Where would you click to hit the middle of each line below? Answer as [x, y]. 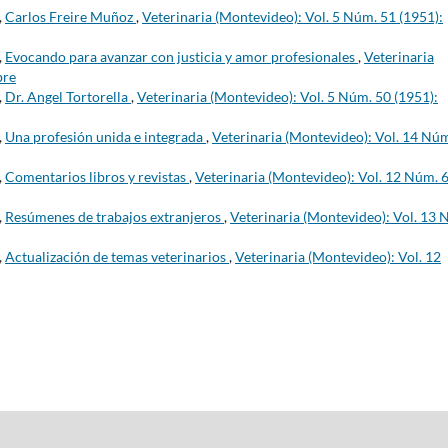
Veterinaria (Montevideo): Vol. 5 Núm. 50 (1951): [287, 96]
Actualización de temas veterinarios [117, 256]
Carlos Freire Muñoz [70, 16]
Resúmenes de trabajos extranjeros [114, 216]
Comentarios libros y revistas [97, 176]
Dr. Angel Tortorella [68, 96]
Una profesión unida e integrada [105, 136]
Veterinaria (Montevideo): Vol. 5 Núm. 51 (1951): [292, 16]
